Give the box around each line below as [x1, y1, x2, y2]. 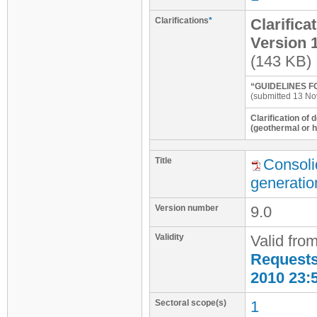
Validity [155, 232, 184, 242]
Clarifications [155, 16, 209, 25]
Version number [155, 203, 219, 213]
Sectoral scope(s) [155, 298, 226, 308]
